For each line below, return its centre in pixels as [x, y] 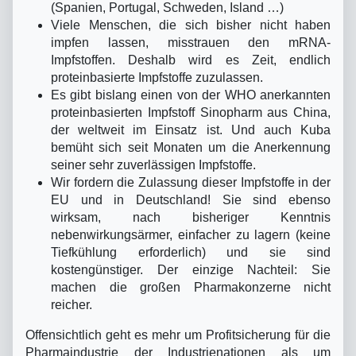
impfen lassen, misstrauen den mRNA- [191, 42]
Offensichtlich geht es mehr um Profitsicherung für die [178, 335]
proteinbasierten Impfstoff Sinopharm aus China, [191, 112]
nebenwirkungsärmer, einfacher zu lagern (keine [191, 234]
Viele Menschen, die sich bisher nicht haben [191, 25]
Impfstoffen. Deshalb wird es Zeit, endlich [191, 60]
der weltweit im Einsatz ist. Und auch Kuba [191, 130]
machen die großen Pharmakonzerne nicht [191, 287]
